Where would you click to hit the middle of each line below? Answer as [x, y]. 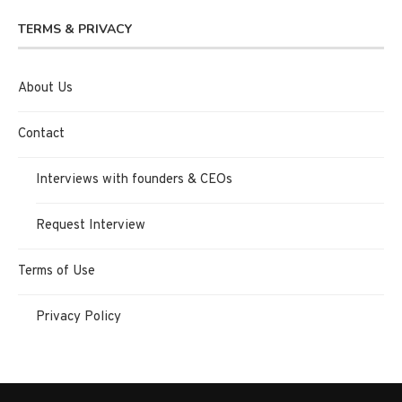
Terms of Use [57, 271]
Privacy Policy [79, 317]
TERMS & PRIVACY [75, 29]
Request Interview [91, 225]
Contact [41, 134]
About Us [45, 88]
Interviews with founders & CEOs [134, 179]
